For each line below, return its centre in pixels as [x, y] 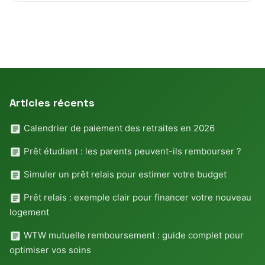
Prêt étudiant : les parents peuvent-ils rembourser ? [131, 151]
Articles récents [52, 102]
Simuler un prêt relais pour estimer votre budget [124, 174]
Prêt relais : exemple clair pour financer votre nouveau [136, 197]
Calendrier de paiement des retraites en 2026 [118, 128]
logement [29, 212]
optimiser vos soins [50, 250]
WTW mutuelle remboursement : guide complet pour [132, 235]
